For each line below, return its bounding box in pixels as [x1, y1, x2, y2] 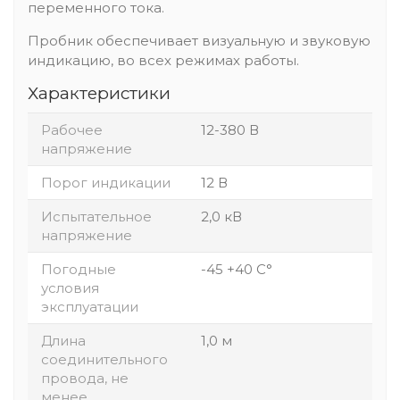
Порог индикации [41, 173, 171, 191]
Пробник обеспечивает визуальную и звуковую [28, 31, 371, 49]
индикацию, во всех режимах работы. [28, 51, 299, 69]
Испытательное [41, 207, 152, 225]
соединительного [41, 350, 168, 368]
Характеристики [28, 82, 171, 104]
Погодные [41, 260, 116, 278]
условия [41, 279, 99, 296]
